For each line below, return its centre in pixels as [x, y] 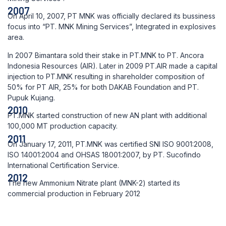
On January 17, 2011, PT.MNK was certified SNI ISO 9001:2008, [110, 144]
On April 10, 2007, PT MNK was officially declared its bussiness [111, 16]
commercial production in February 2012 [74, 193]
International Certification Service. [63, 165]
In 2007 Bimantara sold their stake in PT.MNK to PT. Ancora [106, 55]
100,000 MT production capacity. [63, 126]
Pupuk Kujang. [31, 97]
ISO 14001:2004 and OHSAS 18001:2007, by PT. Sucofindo [104, 154]
